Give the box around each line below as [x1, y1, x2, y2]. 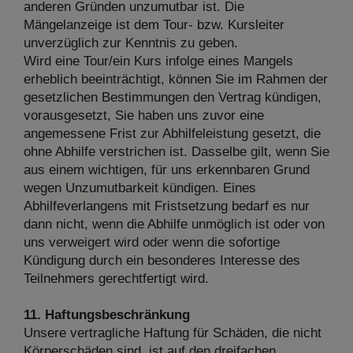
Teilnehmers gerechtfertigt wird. [24, 270, 209, 286]
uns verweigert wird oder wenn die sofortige [24, 234, 280, 250]
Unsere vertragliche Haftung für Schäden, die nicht [24, 325, 321, 340]
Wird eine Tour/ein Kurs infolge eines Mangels [24, 53, 293, 69]
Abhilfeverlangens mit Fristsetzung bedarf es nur [24, 198, 310, 214]
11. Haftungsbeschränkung [24, 307, 190, 322]
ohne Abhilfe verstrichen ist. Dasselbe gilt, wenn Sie [24, 143, 329, 159]
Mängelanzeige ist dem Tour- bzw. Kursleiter [24, 17, 284, 32]
